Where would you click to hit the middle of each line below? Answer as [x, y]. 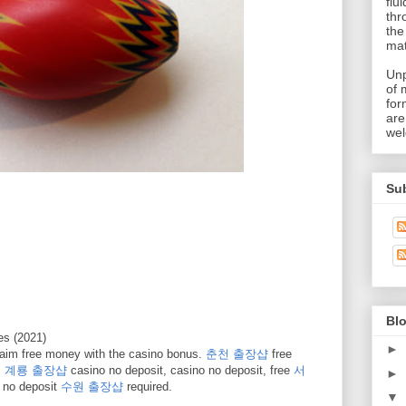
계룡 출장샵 [36, 370]
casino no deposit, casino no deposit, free [180, 370]
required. [148, 386]
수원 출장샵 [92, 386]
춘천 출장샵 [237, 353]
